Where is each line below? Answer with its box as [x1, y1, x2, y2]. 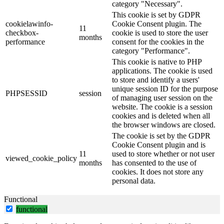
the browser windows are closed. [112, 120, 215, 129]
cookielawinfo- [5, 19, 53, 28]
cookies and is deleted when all [112, 111, 210, 120]
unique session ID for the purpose [112, 84, 218, 93]
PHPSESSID [5, 89, 47, 98]
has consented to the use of [112, 158, 196, 167]
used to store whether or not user [112, 149, 214, 158]
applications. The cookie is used [112, 66, 212, 75]
